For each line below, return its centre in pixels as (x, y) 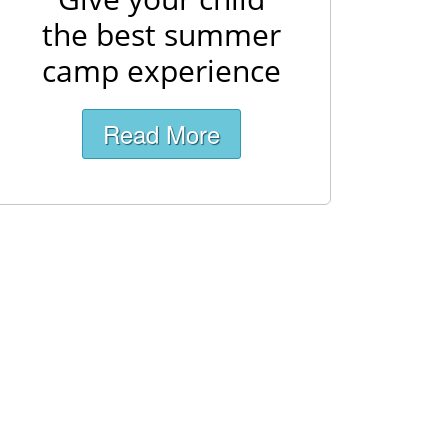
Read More (161, 133)
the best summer (161, 34)
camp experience (161, 70)
